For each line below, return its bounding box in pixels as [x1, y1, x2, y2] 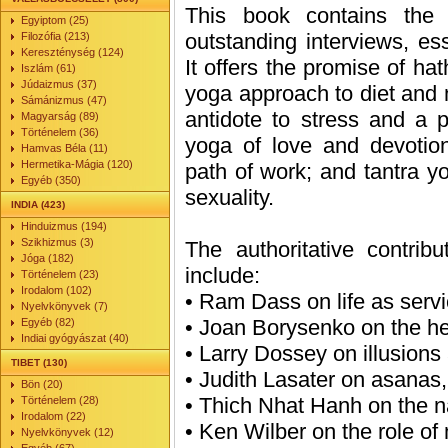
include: [185, 263, 260, 288]
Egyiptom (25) [21, 14, 89, 26]
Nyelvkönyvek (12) [21, 426, 114, 438]
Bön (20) [21, 378, 63, 390]
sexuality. [185, 185, 274, 210]
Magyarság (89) [21, 110, 99, 122]
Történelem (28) [21, 394, 99, 406]
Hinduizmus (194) [21, 220, 107, 232]
